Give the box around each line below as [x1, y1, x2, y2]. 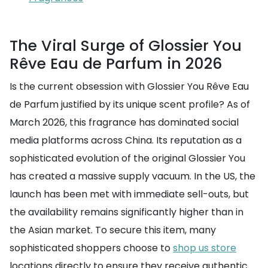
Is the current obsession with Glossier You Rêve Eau [10, 80, 249, 93]
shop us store [173, 241, 236, 255]
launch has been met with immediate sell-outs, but [10, 187, 249, 201]
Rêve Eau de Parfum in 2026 [10, 53, 222, 74]
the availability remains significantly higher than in [10, 205, 243, 219]
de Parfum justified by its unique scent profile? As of [10, 98, 250, 111]
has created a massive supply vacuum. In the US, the [10, 169, 255, 183]
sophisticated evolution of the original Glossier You [10, 151, 245, 165]
